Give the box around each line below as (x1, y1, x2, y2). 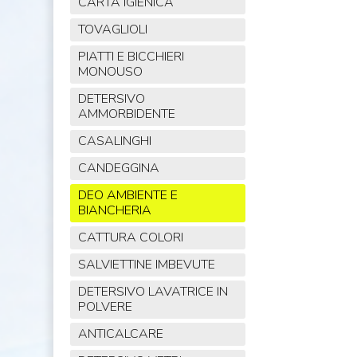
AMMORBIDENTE (77, 105, 175, 124)
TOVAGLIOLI (77, 21, 147, 39)
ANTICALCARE (77, 325, 163, 343)
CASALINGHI (77, 132, 151, 151)
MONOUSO (77, 63, 143, 81)
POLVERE (77, 298, 132, 316)
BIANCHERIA (77, 202, 151, 220)
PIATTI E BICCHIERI (77, 48, 184, 66)
